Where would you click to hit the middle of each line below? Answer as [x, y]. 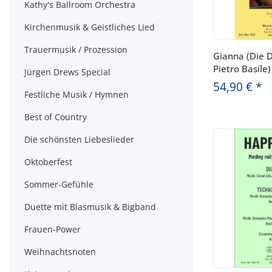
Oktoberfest [48, 162]
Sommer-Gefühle [59, 184]
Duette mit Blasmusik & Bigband [90, 207]
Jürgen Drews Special [67, 72]
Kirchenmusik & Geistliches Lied [90, 27]
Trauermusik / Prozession [76, 49]
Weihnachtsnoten [60, 252]
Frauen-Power [53, 229]
